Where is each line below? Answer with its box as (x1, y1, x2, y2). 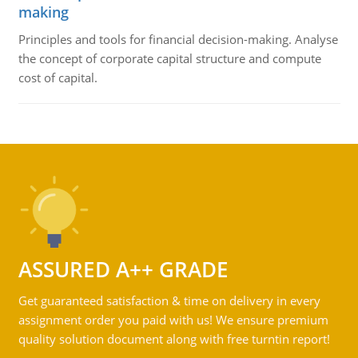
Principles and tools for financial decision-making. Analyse (18, 31, 338, 47)
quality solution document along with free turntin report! (18, 331, 330, 347)
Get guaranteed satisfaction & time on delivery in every (18, 292, 320, 308)
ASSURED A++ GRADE (18, 255, 229, 284)
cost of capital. (18, 70, 97, 86)
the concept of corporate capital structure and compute (18, 50, 321, 66)
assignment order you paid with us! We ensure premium (18, 312, 328, 328)
